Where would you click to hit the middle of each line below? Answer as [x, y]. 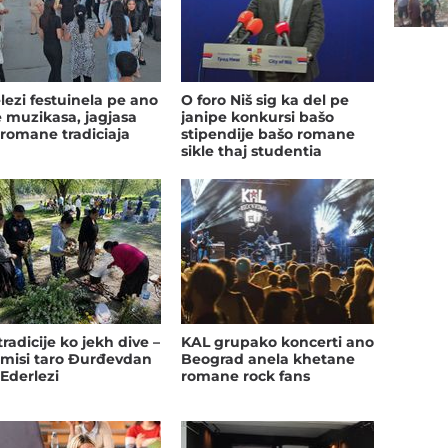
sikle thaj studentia [251, 150]
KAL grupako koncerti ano [277, 341]
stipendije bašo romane [267, 133]
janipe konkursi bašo [257, 116]
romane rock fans [245, 375]
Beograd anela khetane [267, 358]
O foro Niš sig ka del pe [264, 99]
